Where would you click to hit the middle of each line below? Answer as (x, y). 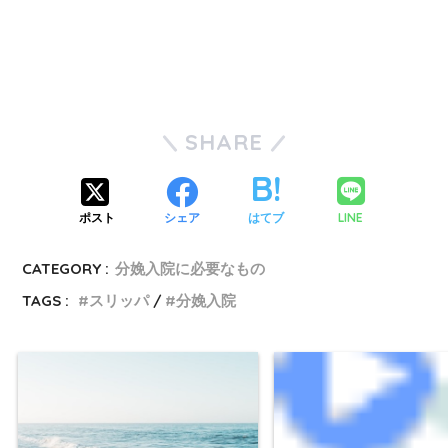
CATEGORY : (66, 268)
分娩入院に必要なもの (190, 268)
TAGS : (46, 300)
